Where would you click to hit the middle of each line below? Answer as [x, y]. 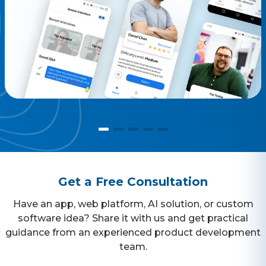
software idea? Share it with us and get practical [133, 218]
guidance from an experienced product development [133, 232]
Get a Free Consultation [133, 181]
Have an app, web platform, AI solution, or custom [133, 204]
